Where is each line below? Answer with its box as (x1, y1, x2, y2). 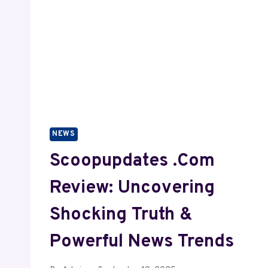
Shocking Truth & (50, 203, 193, 226)
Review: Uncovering (50, 176, 215, 199)
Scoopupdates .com (50, 150, 215, 172)
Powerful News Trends (50, 230, 234, 253)
